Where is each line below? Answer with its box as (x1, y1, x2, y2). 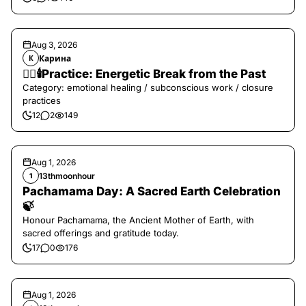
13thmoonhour (39, 170, 95, 181)
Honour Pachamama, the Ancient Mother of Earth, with (23, 214, 254, 225)
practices (23, 95, 61, 106)
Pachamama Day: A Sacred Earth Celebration (23, 184, 281, 198)
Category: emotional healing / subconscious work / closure (23, 82, 273, 93)
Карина (39, 53, 71, 64)
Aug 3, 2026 (31, 40, 77, 50)
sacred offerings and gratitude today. (23, 227, 179, 238)
